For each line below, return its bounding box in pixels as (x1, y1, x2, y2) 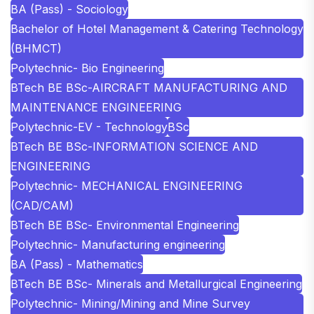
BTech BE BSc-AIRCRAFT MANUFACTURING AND (11, 80, 287, 95)
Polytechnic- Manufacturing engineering (11, 237, 225, 252)
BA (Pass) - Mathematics (11, 257, 143, 271)
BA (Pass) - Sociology (11, 1, 128, 16)
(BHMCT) (11, 41, 62, 55)
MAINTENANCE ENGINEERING (11, 100, 182, 114)
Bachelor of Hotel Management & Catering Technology (11, 21, 303, 36)
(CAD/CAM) (11, 198, 74, 212)
